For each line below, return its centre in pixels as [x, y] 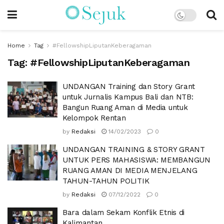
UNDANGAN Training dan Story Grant [129, 86]
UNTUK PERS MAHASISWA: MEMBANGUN [136, 160]
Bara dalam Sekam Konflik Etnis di [124, 212]
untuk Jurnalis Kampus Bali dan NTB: [128, 97]
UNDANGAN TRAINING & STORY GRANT [134, 149]
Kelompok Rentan [94, 118]
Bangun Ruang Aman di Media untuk [125, 107]
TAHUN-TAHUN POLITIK [106, 181]
